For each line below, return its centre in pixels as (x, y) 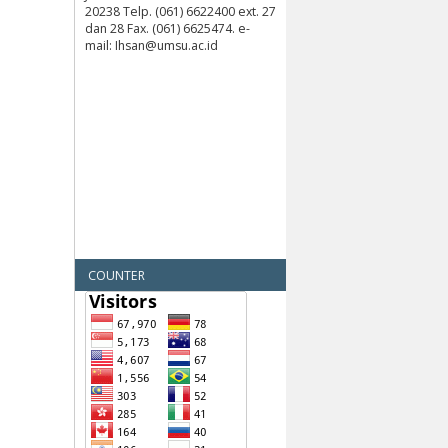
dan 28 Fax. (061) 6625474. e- (167, 28)
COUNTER (116, 275)
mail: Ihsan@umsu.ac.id (151, 45)
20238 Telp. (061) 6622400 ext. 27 (180, 11)
